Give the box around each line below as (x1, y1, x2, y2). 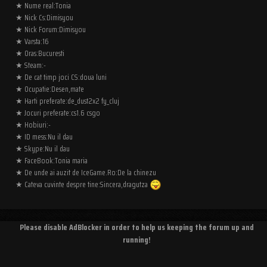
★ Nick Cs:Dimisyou (15, 11, 73, 24)
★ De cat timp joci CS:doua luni (15, 70, 107, 83)
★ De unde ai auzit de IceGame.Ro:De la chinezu (15, 166, 156, 179)
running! (122, 232, 151, 246)
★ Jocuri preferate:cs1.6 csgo (15, 106, 100, 119)
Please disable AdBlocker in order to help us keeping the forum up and (19, 220, 254, 234)
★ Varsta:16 (15, 35, 49, 48)
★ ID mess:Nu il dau (15, 130, 73, 143)
